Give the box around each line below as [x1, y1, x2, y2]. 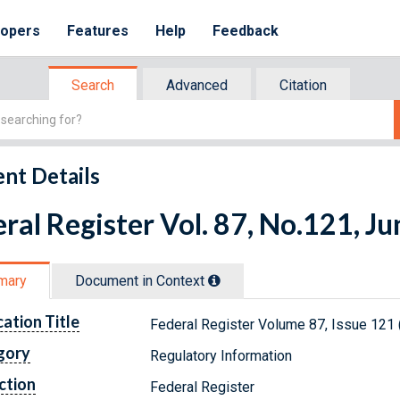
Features [67, 22, 129, 39]
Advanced [166, 77, 228, 94]
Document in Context [75, 271, 208, 289]
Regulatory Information [150, 346, 293, 364]
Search [71, 77, 114, 94]
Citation [279, 77, 327, 94]
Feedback [212, 22, 279, 39]
